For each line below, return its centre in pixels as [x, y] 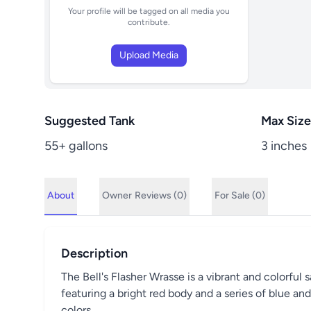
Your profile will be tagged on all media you [149, 11]
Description [94, 253]
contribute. [149, 22]
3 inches [284, 146]
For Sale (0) [240, 195]
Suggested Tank [90, 121]
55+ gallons [76, 146]
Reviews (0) [161, 195]
